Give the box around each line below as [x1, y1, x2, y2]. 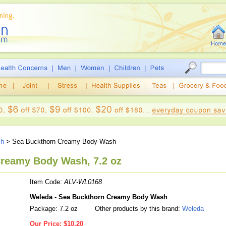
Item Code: [30, 178, 64, 186]
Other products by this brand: [93, 205, 182, 212]
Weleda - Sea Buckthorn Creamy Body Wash [30, 193, 167, 201]
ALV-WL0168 [64, 178, 102, 186]
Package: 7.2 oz [30, 205, 78, 212]
